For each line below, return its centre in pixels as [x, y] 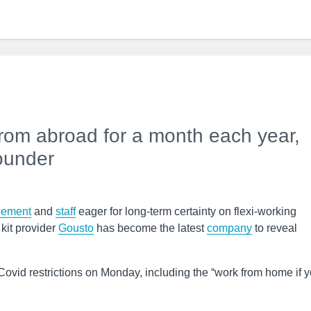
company [229, 228]
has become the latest [150, 228]
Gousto [76, 228]
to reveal [275, 228]
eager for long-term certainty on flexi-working [186, 211]
